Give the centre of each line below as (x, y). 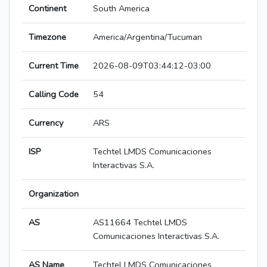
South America (121, 9)
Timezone (47, 37)
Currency (46, 123)
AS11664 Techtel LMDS (140, 223)
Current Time (54, 66)
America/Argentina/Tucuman (148, 37)
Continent (47, 9)
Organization (54, 194)
